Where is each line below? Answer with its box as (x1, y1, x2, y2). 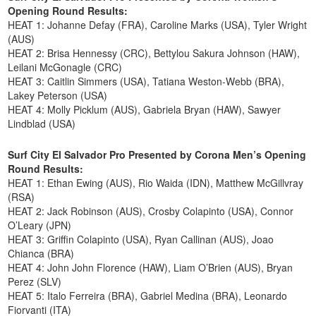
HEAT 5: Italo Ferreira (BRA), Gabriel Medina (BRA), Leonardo (8, 288, 288, 303)
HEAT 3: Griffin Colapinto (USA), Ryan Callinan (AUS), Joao (8, 231, 274, 246)
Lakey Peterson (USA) (8, 87, 108, 102)
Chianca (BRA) (8, 245, 75, 260)
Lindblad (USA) (8, 116, 76, 130)
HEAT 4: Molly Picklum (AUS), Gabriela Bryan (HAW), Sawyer (8, 102, 281, 116)
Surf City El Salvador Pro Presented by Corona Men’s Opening (8, 147, 307, 162)
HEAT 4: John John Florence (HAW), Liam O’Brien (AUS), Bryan (8, 260, 293, 274)
